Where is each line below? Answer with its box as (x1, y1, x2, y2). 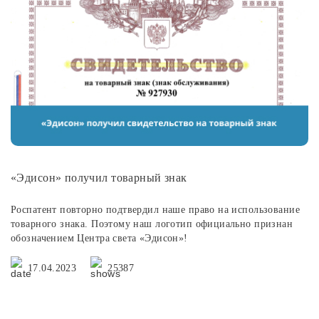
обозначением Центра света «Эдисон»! (11, 233, 188, 244)
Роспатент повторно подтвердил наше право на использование (11, 204, 300, 216)
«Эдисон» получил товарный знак (11, 172, 187, 184)
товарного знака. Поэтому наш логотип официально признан (11, 219, 293, 230)
